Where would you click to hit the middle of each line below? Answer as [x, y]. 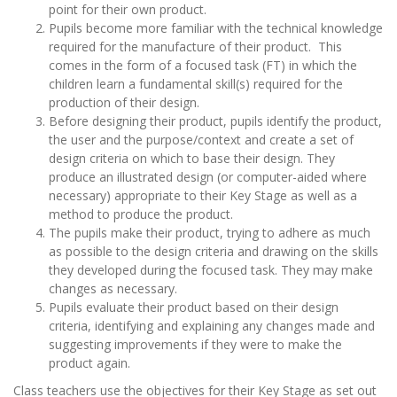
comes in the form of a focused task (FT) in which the [203, 65]
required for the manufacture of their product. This [195, 47]
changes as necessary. [113, 288]
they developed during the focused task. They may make [211, 270]
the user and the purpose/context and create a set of [201, 140]
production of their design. [124, 102]
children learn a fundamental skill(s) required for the [196, 84]
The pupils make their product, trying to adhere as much [210, 233]
